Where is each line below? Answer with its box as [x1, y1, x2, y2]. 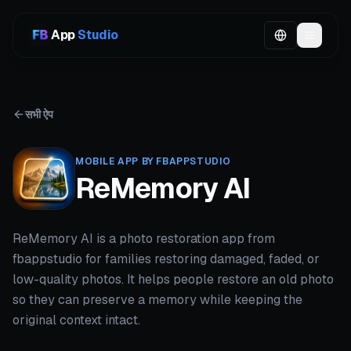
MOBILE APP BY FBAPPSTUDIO [75, 154, 231, 168]
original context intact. [13, 312, 140, 328]
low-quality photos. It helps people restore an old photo [13, 271, 334, 288]
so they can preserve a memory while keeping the [13, 291, 302, 308]
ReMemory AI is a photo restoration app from [13, 230, 275, 247]
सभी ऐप [25, 107, 53, 121]
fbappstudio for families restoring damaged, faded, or [13, 251, 320, 267]
